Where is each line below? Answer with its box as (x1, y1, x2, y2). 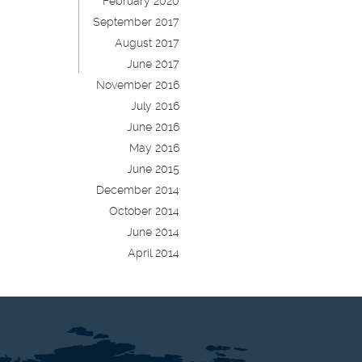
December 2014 (96, 183, 179, 196)
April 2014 (128, 246, 179, 259)
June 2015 (127, 162, 179, 175)
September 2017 (93, 15, 179, 28)
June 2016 (127, 120, 179, 133)
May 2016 (129, 141, 179, 154)
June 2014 (127, 225, 179, 238)
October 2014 (109, 204, 179, 217)
